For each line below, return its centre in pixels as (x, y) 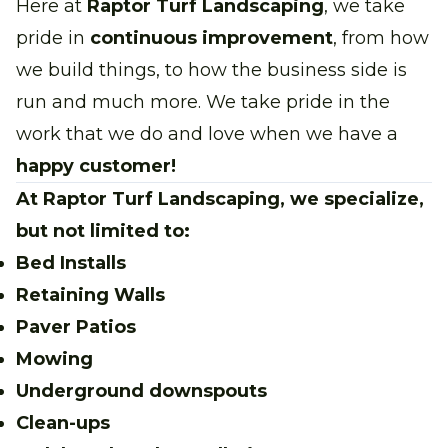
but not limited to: (103, 230)
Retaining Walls (90, 294)
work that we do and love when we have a (207, 133)
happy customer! (96, 165)
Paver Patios (76, 326)
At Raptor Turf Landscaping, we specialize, (220, 198)
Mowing (54, 358)
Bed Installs (71, 262)
